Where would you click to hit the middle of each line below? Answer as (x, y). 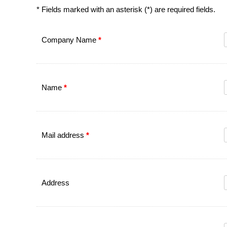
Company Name (70, 40)
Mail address (64, 135)
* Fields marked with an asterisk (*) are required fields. (126, 9)
